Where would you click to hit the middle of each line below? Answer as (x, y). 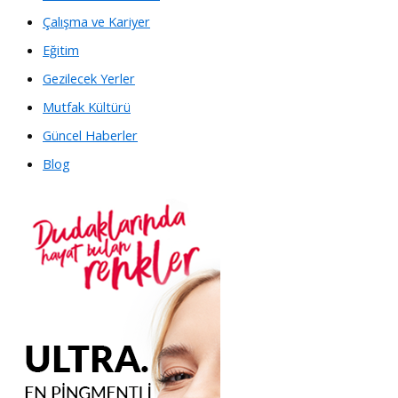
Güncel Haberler (90, 135)
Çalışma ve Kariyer (96, 22)
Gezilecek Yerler (89, 79)
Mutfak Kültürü (87, 107)
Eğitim (61, 50)
